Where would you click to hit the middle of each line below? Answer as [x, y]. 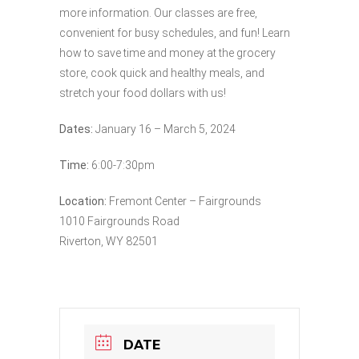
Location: [84, 201]
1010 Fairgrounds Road [119, 221]
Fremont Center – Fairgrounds [185, 201]
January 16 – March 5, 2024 [164, 129]
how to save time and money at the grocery [167, 52]
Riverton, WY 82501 [109, 241]
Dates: [76, 129]
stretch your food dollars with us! [143, 93]
